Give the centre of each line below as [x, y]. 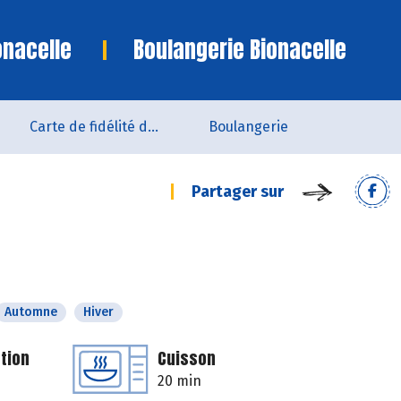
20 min [179, 381]
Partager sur [238, 192]
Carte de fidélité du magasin [153, 127]
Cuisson [187, 358]
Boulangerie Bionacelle [240, 50]
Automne [31, 312]
